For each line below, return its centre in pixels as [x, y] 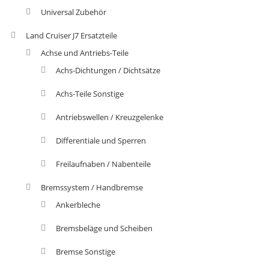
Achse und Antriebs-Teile [84, 53]
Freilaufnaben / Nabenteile [103, 164]
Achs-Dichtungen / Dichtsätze [108, 70]
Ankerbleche [78, 204]
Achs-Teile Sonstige [89, 93]
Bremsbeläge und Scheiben [104, 228]
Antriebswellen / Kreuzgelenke [109, 117]
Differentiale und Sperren [101, 140]
